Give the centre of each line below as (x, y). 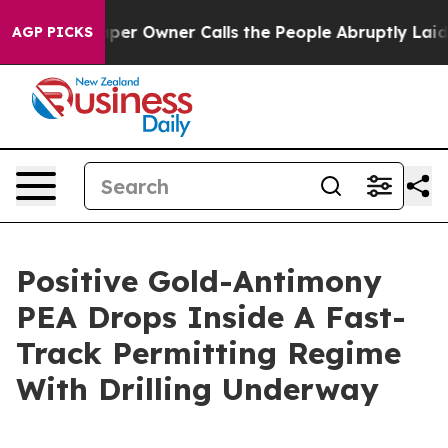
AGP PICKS (52, 32)
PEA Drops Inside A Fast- (211, 317)
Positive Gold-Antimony (199, 281)
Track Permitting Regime (208, 353)
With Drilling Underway (197, 389)
